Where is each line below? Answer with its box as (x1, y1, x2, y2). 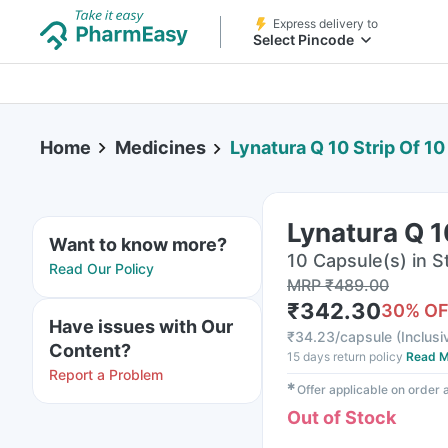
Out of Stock (287, 407, 396, 428)
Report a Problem (49, 366, 163, 383)
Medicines (115, 137, 206, 158)
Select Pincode (253, 31, 354, 48)
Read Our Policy (49, 260, 154, 277)
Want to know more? (49, 234, 227, 255)
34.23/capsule (295, 328, 392, 345)
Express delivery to (273, 16, 378, 31)
